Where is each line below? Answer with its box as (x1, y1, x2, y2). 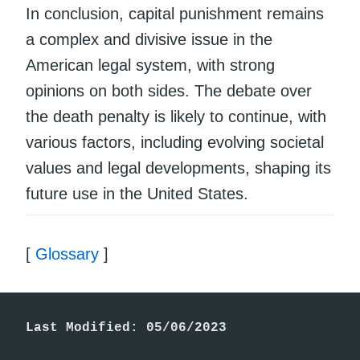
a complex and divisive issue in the (26, 30, 272, 48)
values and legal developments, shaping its (26, 158, 331, 177)
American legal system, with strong (26, 55, 275, 74)
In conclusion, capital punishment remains (26, 4, 324, 22)
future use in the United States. (26, 184, 248, 202)
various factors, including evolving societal (26, 133, 324, 151)
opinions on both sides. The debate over (26, 81, 312, 100)
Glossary (35, 244, 99, 263)
